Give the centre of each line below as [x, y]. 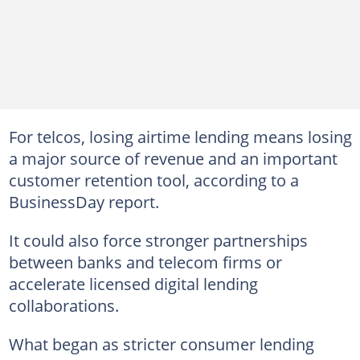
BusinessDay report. [84, 201]
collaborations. [63, 305]
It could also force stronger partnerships [158, 240]
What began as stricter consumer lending [161, 344]
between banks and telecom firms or [145, 262]
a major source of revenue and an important [173, 158]
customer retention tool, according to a [153, 180]
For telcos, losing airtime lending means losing [180, 136]
